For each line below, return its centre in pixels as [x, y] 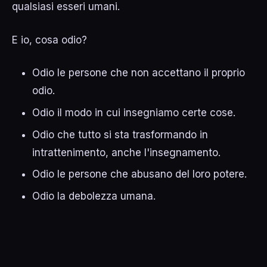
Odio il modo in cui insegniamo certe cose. [134, 112]
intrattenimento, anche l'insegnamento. [127, 152]
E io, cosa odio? [50, 40]
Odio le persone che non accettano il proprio [139, 73]
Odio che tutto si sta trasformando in [120, 134]
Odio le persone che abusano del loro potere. [140, 174]
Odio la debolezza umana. [94, 196]
